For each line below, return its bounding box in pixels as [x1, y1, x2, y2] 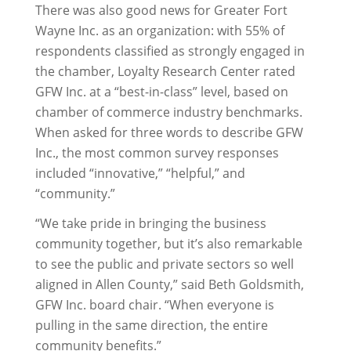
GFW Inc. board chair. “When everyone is [34, 296, 274, 313]
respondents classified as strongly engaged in [34, 42, 305, 60]
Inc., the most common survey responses [34, 144, 279, 161]
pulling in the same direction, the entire [34, 317, 268, 334]
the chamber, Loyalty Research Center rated [34, 63, 295, 80]
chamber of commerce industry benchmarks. [34, 103, 302, 121]
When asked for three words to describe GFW [34, 124, 303, 141]
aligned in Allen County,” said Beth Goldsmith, [34, 276, 304, 293]
